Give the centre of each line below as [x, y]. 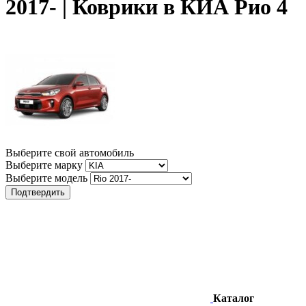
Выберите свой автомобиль [70, 152]
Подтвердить [38, 192]
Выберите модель [46, 178]
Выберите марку [44, 165]
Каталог [234, 298]
